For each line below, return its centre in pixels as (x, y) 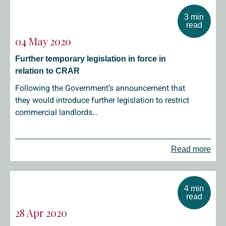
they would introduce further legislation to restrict (102, 100)
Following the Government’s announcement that (100, 88)
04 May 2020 (43, 41)
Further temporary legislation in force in (91, 59)
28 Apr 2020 (41, 213)
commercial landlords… (56, 112)
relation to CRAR (47, 71)
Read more (191, 149)
